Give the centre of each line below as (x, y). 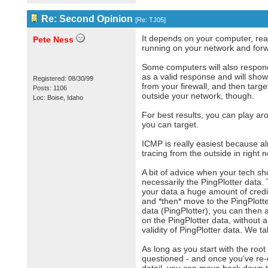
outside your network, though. (198, 96)
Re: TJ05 (150, 20)
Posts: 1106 (50, 88)
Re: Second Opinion (87, 19)
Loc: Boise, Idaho (58, 98)
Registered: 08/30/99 (63, 78)
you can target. (170, 124)
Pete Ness (53, 39)
